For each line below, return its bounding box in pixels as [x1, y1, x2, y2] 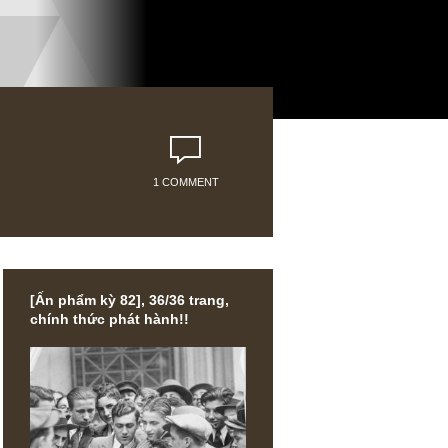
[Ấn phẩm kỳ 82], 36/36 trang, [132, 374, 354, 393]
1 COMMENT [269, 244, 343, 259]
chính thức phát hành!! [132, 395, 310, 414]
